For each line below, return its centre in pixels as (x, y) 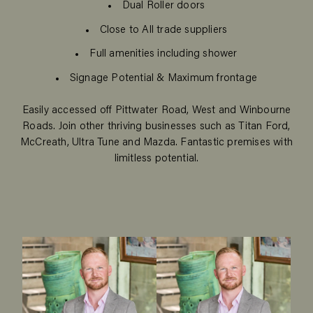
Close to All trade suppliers (163, 30)
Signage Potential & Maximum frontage (163, 78)
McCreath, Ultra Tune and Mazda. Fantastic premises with (156, 143)
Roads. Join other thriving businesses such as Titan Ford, (156, 127)
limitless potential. (156, 159)
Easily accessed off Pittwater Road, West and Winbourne (156, 111)
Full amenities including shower (163, 54)
